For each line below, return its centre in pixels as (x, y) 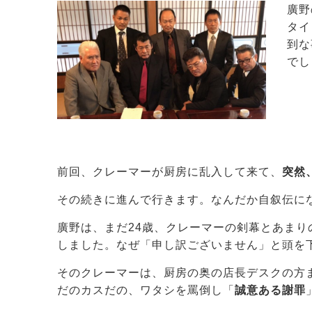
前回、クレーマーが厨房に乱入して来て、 (170, 172)
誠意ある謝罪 (270, 290)
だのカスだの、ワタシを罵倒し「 (146, 290)
